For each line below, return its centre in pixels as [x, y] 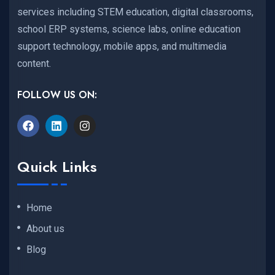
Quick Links [57, 167]
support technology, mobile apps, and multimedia [122, 46]
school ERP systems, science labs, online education [129, 29]
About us [45, 229]
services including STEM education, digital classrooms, [135, 12]
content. [34, 63]
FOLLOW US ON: [57, 95]
